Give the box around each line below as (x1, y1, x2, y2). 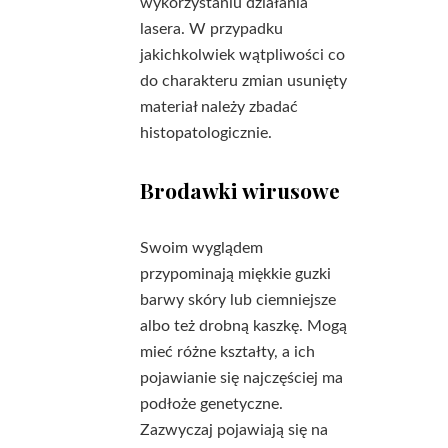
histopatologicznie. (140, 125, 272, 141)
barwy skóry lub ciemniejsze (140, 292, 336, 308)
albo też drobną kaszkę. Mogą (140, 318, 347, 334)
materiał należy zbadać (140, 99, 298, 115)
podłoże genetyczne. (140, 396, 283, 412)
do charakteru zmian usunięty (140, 73, 347, 89)
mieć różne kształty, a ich (140, 344, 315, 360)
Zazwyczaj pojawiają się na (140, 422, 328, 438)
